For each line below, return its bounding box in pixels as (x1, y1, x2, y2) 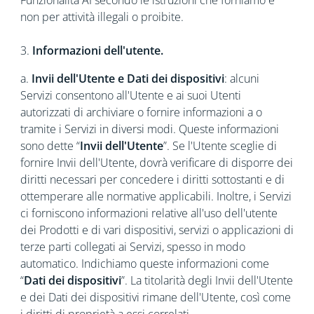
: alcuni (224, 71, 259, 86)
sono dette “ (20, 138, 80, 153)
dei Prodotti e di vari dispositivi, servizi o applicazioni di (20, 222, 294, 238)
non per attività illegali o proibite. (20, 9, 184, 25)
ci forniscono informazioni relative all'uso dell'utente (20, 205, 278, 221)
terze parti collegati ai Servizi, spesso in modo (20, 239, 245, 254)
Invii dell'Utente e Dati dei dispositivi (31, 71, 224, 86)
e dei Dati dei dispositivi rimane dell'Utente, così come (20, 289, 291, 305)
